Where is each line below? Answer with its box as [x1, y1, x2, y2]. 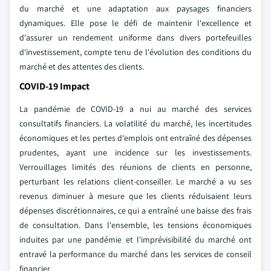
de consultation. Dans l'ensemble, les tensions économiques [19, 220, 252, 230]
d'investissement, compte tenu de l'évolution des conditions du [19, 47, 252, 57]
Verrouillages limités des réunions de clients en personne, [19, 162, 252, 172]
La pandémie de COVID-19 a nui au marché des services [19, 103, 252, 114]
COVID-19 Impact [19, 80, 90, 93]
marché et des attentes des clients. [19, 61, 144, 72]
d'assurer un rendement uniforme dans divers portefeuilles [19, 32, 252, 43]
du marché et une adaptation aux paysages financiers [19, 3, 252, 14]
